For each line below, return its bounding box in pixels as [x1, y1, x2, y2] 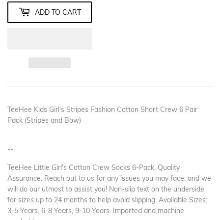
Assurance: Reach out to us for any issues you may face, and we [7, 174, 211, 183]
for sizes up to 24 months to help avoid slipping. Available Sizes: [7, 195, 207, 205]
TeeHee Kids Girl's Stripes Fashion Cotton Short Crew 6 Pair [7, 105, 197, 114]
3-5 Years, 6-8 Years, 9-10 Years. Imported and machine [7, 206, 184, 216]
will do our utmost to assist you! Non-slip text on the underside [7, 185, 204, 194]
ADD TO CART [35, 7, 81, 17]
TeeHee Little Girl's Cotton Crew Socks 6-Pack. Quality [7, 163, 180, 172]
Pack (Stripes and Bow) [7, 116, 81, 125]
